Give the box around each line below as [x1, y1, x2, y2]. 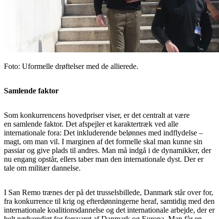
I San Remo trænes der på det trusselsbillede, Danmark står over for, [4, 188, 213, 197]
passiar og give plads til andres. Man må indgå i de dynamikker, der [4, 146, 211, 154]
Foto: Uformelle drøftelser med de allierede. [4, 62, 138, 70]
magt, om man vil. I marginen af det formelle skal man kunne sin [4, 137, 202, 146]
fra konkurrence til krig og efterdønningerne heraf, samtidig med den [4, 197, 215, 205]
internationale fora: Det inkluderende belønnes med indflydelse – [4, 128, 203, 137]
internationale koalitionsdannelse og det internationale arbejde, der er [4, 205, 215, 214]
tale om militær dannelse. [4, 163, 81, 172]
